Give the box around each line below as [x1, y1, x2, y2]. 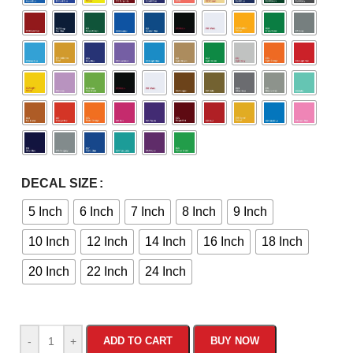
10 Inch [28, 235, 69, 248]
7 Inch [131, 205, 165, 218]
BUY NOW [210, 335, 259, 347]
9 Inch [233, 205, 267, 218]
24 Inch [145, 265, 186, 278]
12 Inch [87, 235, 128, 248]
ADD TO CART [103, 335, 173, 347]
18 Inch [262, 235, 303, 248]
